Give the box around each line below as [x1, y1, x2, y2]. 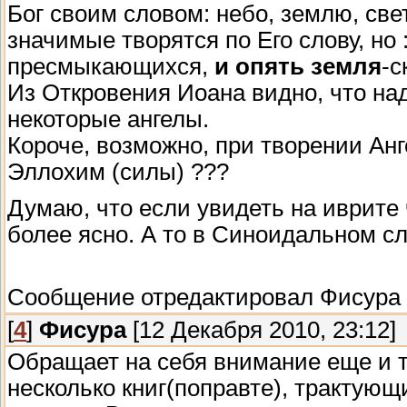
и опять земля [214, 54, 382, 80]
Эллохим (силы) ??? [7, 159, 229, 185]
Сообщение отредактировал [7, 283, 320, 310]
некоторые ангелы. [7, 106, 209, 133]
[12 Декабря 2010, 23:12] [126, 316, 396, 342]
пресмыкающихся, [7, 54, 214, 80]
